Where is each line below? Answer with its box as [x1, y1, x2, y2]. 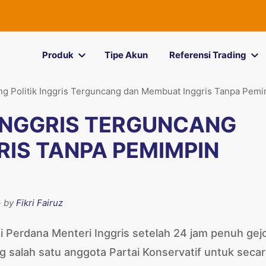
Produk [42, 49, 74, 61]
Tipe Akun [104, 49, 148, 61]
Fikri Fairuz [16, 197, 63, 208]
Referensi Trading [169, 49, 246, 61]
